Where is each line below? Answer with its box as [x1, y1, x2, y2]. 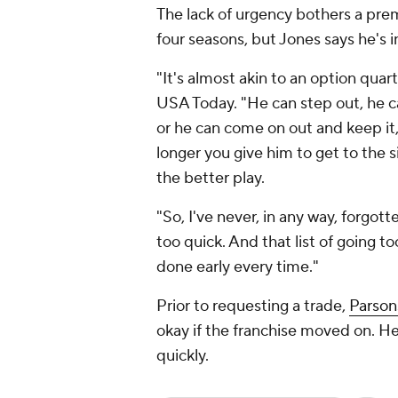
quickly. [156, 346, 209, 367]
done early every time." [156, 257, 319, 278]
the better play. [156, 168, 265, 189]
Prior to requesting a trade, [156, 296, 349, 317]
